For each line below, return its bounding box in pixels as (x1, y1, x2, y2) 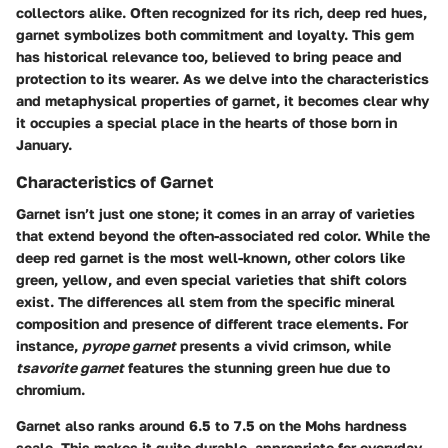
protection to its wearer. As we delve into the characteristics (16, 70, 429, 88)
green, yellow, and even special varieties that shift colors (16, 271, 407, 289)
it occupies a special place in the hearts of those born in (16, 114, 397, 132)
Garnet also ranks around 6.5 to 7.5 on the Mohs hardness (16, 417, 407, 435)
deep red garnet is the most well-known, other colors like (16, 249, 405, 267)
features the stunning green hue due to (124, 359, 390, 377)
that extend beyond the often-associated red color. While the (16, 227, 430, 245)
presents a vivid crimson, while (176, 337, 391, 355)
